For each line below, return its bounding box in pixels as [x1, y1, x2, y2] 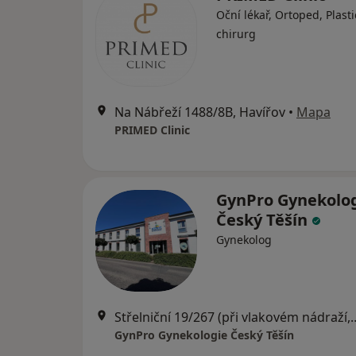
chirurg [216, 26, 256, 42]
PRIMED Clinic [114, 122, 190, 138]
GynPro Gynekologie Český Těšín [114, 327, 294, 343]
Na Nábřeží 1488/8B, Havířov [114, 103, 285, 122]
